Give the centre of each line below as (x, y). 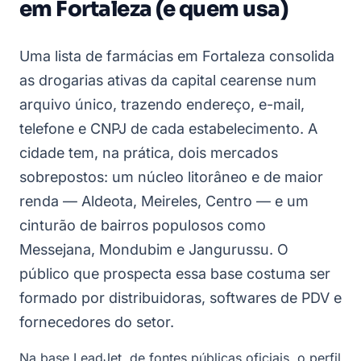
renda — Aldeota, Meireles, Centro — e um (164, 201)
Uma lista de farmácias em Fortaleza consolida (177, 56)
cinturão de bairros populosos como (143, 226)
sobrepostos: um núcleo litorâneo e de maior (171, 177)
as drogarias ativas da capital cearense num (168, 81)
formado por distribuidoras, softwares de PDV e (180, 298)
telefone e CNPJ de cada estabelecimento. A (168, 129)
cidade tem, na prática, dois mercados (149, 153)
